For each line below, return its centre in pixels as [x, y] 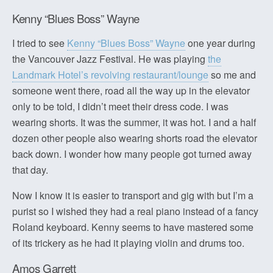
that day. [30, 170]
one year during [220, 43]
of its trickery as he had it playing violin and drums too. [128, 243]
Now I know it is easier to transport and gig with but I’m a [133, 196]
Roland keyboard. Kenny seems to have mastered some [133, 227]
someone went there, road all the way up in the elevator [131, 91]
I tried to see [40, 43]
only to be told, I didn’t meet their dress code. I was [120, 107]
